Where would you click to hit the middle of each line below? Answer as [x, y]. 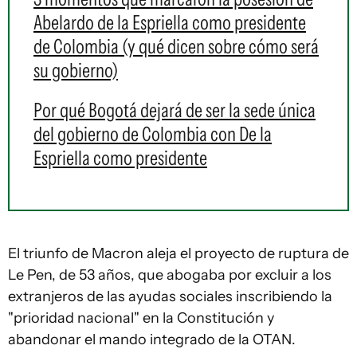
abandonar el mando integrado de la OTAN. [152, 339]
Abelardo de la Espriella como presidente [170, 22]
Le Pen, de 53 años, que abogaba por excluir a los [170, 275]
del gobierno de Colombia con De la [153, 134]
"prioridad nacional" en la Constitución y [141, 318]
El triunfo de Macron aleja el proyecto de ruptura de [178, 253]
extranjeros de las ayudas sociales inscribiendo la [170, 296]
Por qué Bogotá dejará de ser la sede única [175, 110]
